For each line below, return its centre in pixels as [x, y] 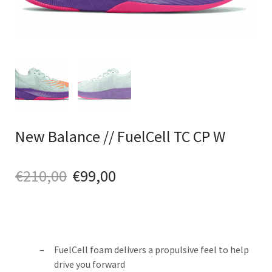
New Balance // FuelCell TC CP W [120, 136]
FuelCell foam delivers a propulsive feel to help [151, 249]
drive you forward [90, 264]
